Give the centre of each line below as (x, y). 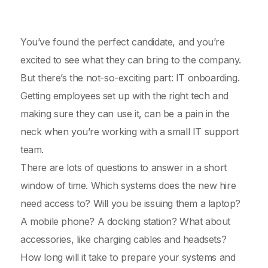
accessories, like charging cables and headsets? (124, 239)
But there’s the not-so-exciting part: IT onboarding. (130, 78)
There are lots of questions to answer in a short (124, 167)
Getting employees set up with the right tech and (124, 96)
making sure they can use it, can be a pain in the (125, 114)
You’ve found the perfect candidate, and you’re (123, 42)
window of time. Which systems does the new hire (128, 185)
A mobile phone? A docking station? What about (126, 221)
